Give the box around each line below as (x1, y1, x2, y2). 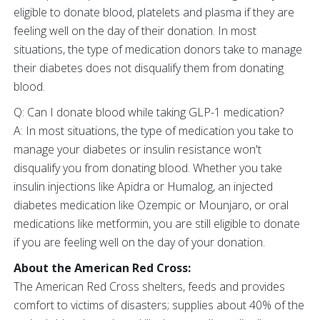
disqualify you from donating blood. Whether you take (14, 160, 282, 176)
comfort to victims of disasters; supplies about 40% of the (14, 297, 304, 313)
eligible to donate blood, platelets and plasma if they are (14, 4, 294, 20)
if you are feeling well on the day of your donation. (14, 234, 265, 250)
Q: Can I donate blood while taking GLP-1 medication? (14, 104, 284, 120)
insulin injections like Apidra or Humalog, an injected (14, 179, 273, 194)
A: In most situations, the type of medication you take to (14, 123, 294, 139)
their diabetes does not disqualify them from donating (14, 60, 284, 76)
